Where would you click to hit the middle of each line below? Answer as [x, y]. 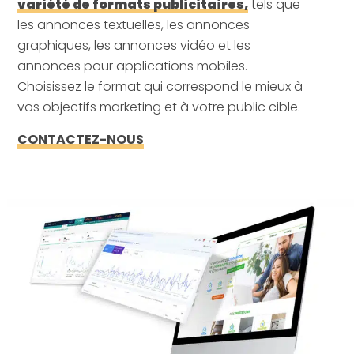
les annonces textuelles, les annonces [134, 25]
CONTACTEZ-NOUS [81, 140]
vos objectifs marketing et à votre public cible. [159, 107]
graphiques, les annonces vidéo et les [134, 46]
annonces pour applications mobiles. [133, 66]
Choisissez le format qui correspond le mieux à [160, 87]
